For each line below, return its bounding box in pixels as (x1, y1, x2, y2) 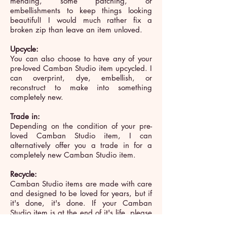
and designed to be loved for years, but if (10, 188, 152, 199)
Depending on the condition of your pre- (10, 121, 152, 131)
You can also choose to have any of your (10, 54, 152, 64)
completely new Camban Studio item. (10, 150, 136, 160)
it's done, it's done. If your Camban (10, 198, 152, 208)
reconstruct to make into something (10, 83, 152, 93)
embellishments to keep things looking (10, 6, 152, 16)
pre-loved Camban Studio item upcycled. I (10, 63, 152, 73)
